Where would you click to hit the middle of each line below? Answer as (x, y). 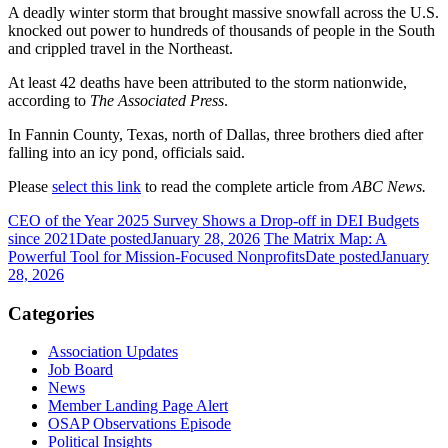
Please (30, 186)
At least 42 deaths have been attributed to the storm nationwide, (207, 82)
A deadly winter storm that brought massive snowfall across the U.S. (223, 12)
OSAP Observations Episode (139, 424)
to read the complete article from (246, 186)
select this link (96, 186)
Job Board (80, 370)
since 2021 (42, 238)
